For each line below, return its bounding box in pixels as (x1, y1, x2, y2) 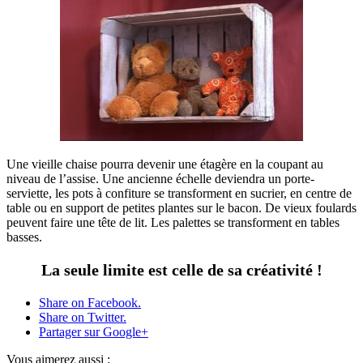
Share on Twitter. (39, 310, 126, 324)
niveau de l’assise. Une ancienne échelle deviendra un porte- (6, 171, 314, 186)
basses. (6, 229, 42, 244)
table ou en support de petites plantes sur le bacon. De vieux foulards (6, 200, 357, 215)
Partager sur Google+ (39, 324, 148, 339)
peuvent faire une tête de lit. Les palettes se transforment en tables (6, 215, 340, 229)
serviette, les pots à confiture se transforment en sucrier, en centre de (6, 186, 352, 200)
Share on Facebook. (39, 295, 141, 310)
